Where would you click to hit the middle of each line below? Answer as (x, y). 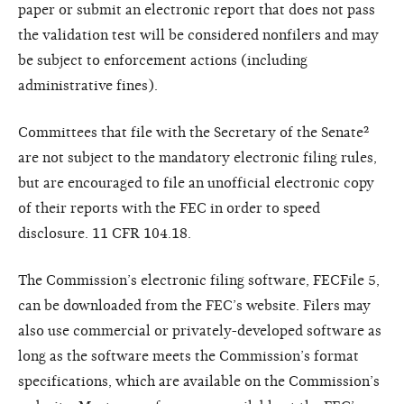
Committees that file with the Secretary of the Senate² (193, 132)
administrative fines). (88, 85)
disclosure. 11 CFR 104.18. (105, 233)
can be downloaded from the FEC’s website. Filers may (194, 305)
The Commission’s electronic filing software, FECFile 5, (199, 280)
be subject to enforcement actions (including (163, 60)
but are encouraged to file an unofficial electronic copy (196, 183)
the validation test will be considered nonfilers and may (198, 35)
